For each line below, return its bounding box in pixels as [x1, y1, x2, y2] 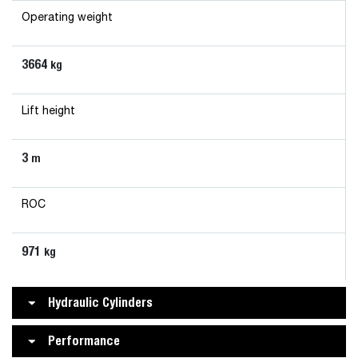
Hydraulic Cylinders [48, 295, 153, 310]
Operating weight [22, 12, 113, 23]
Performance [48, 333, 120, 348]
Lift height [22, 105, 75, 117]
